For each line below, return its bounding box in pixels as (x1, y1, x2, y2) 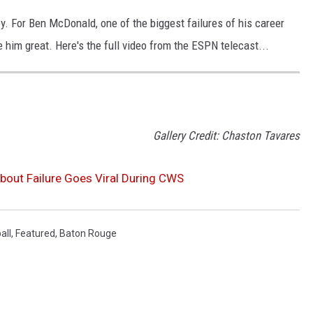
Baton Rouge (59, 228, 117, 240)
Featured (15, 228, 55, 240)
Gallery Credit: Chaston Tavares (153, 129, 300, 143)
